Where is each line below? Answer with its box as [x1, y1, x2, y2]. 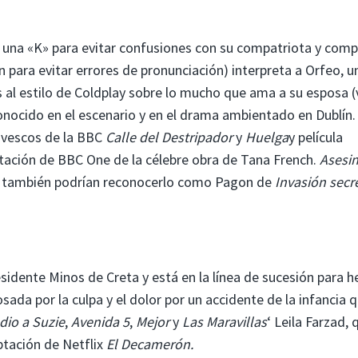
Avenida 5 [71, 312, 129, 331]
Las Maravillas [182, 312, 267, 331]
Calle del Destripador [105, 127, 233, 146]
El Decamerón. [106, 334, 193, 353]
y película [288, 127, 343, 146]
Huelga [245, 127, 288, 146]
